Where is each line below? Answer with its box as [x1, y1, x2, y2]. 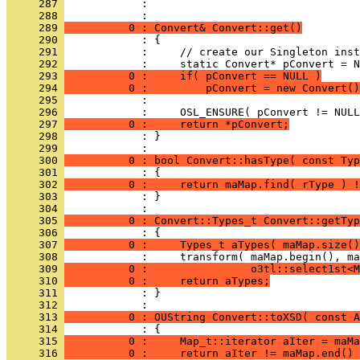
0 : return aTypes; [64, 275, 270, 287]
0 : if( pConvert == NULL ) [64, 70, 321, 82]
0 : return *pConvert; [64, 118, 289, 130]
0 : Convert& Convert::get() [64, 22, 302, 34]
